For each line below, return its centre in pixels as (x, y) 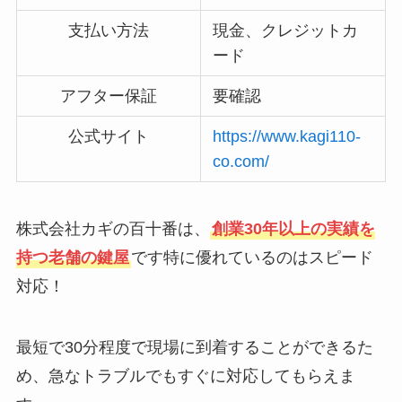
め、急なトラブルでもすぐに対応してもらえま (185, 376)
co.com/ (241, 161)
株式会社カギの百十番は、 (113, 228)
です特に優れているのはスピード (252, 257)
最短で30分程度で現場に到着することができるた (194, 347)
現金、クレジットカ (286, 30)
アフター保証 (108, 96)
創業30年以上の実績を (293, 228)
